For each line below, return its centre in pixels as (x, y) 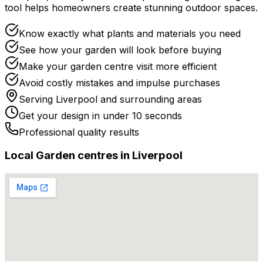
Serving (37, 99)
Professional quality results (79, 132)
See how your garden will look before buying (120, 50)
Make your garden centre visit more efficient (118, 66)
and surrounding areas (150, 99)
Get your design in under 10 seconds (100, 115)
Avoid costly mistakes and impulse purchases (119, 82)
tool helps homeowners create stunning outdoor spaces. (131, 7)
